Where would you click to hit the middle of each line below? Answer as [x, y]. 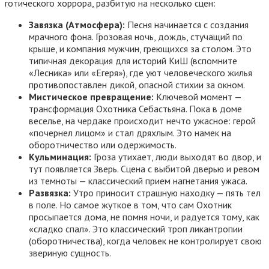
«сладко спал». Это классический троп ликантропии [136, 228]
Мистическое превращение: [91, 96]
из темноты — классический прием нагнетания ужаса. [138, 180]
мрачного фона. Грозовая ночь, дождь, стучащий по [136, 36]
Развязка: [50, 192]
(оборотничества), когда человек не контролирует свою [145, 240]
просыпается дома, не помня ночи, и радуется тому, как [144, 216]
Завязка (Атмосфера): [77, 24]
